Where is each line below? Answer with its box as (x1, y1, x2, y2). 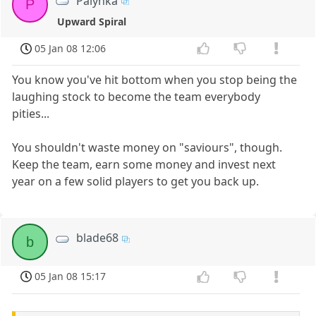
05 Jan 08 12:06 (35, 41, 107, 55)
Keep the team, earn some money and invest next (12, 157, 276, 173)
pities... (12, 106, 50, 122)
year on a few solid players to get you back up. (12, 174, 260, 190)
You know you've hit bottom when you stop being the (12, 72, 298, 88)
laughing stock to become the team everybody (12, 89, 261, 105)
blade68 (76, 230, 119, 246)
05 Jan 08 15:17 (35, 269, 107, 284)
